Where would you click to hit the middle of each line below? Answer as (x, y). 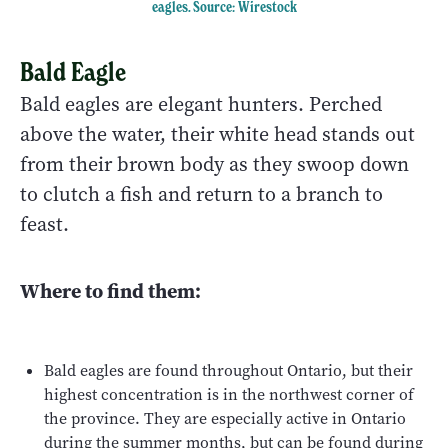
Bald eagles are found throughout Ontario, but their (228, 371)
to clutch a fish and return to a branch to (201, 195)
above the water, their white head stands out (217, 135)
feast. (44, 225)
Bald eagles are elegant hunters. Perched (201, 105)
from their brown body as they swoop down (214, 165)
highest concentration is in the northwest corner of (229, 395)
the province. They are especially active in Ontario (225, 419)
